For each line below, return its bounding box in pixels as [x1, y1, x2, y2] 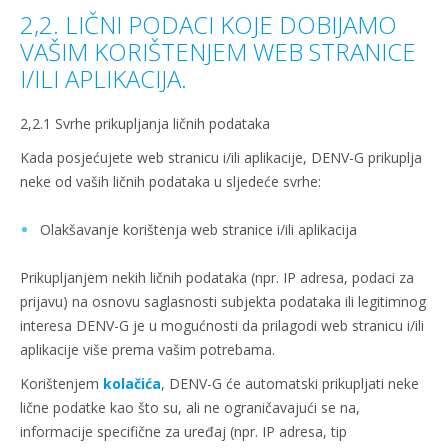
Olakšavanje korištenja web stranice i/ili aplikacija [40, 220, 357, 239]
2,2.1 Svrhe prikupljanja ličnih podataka [20, 114, 270, 133]
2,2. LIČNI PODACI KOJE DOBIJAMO [20, 8, 397, 41]
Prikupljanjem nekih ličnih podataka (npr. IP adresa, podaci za [20, 268, 414, 287]
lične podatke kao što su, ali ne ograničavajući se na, [20, 398, 360, 417]
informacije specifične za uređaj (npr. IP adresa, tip [20, 422, 347, 441]
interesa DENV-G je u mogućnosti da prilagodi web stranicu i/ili [20, 316, 424, 335]
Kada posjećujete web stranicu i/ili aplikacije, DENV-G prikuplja [20, 148, 422, 167]
